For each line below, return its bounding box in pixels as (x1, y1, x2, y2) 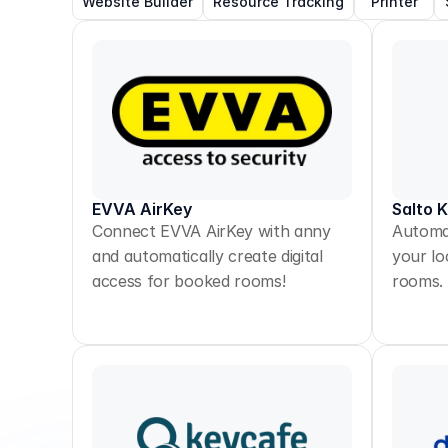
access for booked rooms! (92, 271, 286, 291)
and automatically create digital (92, 246, 323, 266)
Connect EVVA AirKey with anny (92, 221, 331, 241)
